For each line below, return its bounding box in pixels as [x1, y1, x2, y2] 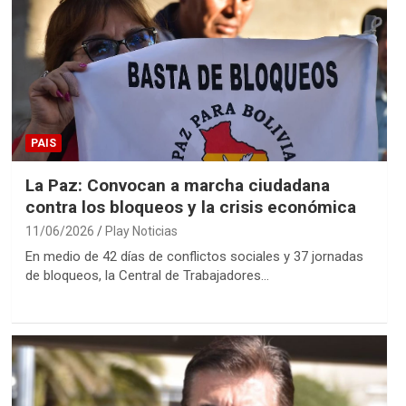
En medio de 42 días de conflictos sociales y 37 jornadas [24, 248, 363, 266]
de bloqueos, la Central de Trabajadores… [24, 267, 269, 285]
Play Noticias [104, 224, 178, 239]
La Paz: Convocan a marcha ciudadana [24, 175, 330, 197]
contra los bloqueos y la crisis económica [24, 197, 356, 218]
